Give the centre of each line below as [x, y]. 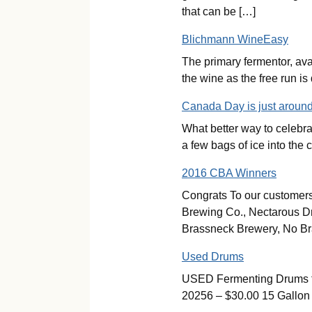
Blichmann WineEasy [235, 39]
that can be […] [219, 11]
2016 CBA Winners [229, 173]
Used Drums [213, 257]
